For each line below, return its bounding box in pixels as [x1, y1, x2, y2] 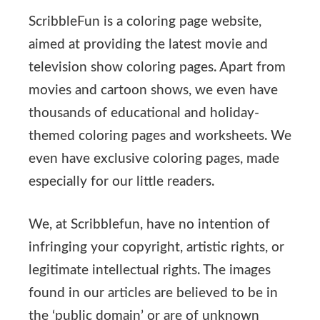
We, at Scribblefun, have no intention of [29, 218, 270, 232]
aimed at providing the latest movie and [29, 37, 268, 51]
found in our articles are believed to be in [29, 286, 278, 301]
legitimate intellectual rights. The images [29, 264, 271, 278]
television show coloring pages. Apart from [29, 60, 286, 74]
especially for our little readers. [29, 174, 214, 189]
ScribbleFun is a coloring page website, [29, 14, 261, 29]
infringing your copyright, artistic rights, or [29, 241, 284, 255]
